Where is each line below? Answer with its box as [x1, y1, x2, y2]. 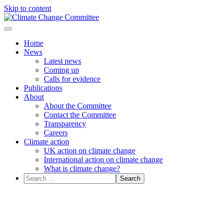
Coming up [44, 66, 79, 74]
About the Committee [44, 102, 111, 110]
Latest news [44, 57, 81, 65]
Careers [44, 128, 68, 137]
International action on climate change [44, 155, 163, 164]
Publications [24, 84, 62, 92]
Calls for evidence [44, 75, 101, 83]
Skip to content [4, 4, 51, 12]
